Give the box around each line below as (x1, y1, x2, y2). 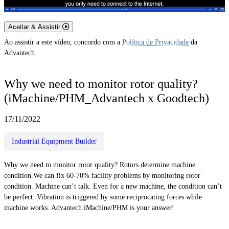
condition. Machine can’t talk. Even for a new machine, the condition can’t (4, 182, 222, 190)
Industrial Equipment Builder (12, 137, 97, 145)
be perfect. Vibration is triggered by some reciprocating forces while (4, 193, 202, 201)
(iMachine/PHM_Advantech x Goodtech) (4, 91, 209, 105)
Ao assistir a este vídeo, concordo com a (4, 38, 122, 47)
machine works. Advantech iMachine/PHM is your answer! (4, 203, 174, 212)
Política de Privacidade (122, 38, 189, 47)
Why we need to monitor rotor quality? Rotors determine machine (4, 161, 195, 169)
